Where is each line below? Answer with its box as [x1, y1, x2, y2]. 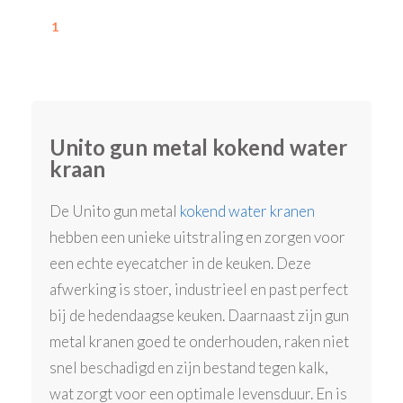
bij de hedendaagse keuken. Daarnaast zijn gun [49, 305, 350, 325]
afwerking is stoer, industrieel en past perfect [49, 279, 349, 299]
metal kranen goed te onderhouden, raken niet [49, 331, 350, 351]
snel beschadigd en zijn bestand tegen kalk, [49, 357, 329, 377]
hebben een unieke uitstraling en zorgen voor [49, 227, 346, 246]
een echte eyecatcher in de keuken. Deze [49, 253, 312, 273]
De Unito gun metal [49, 201, 181, 220]
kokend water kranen [180, 201, 316, 220]
